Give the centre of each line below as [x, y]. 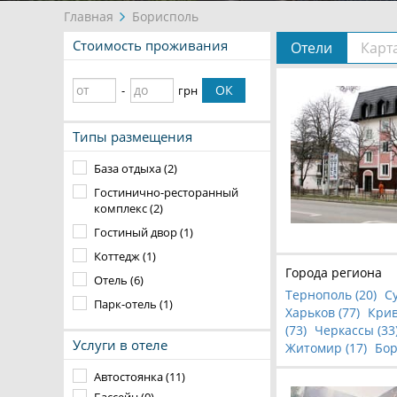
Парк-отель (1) [133, 304]
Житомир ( [317, 348]
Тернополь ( [322, 295]
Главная [89, 16]
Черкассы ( [348, 330]
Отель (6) [119, 280]
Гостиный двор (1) [144, 232]
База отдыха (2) [136, 168]
